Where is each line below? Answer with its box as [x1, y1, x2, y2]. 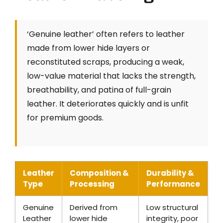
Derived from [70, 202, 117, 213]
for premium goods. [27, 112, 104, 124]
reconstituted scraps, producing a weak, [27, 56, 184, 68]
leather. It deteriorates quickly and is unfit [27, 98, 189, 110]
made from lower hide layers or [27, 42, 150, 54]
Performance [146, 179, 200, 190]
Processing [70, 179, 114, 190]
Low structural [146, 202, 198, 213]
